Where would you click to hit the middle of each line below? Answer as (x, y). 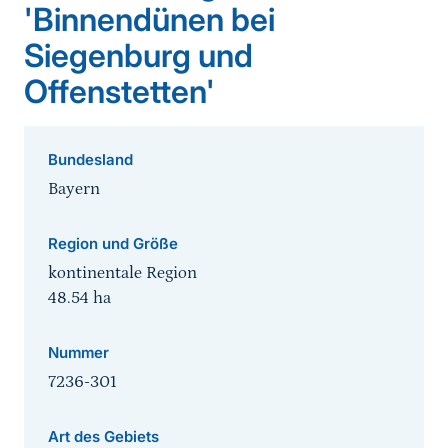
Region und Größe (113, 244)
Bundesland (90, 160)
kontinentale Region (122, 273)
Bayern (74, 189)
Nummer (78, 353)
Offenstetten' (119, 92)
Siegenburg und (138, 56)
